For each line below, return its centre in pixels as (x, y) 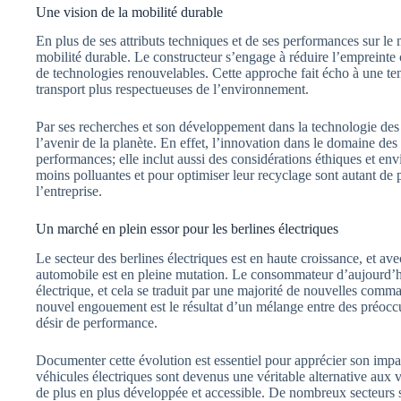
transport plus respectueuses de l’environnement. (172, 90)
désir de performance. (97, 323)
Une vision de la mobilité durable (129, 12)
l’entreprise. (69, 192)
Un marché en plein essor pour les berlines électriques (187, 229)
